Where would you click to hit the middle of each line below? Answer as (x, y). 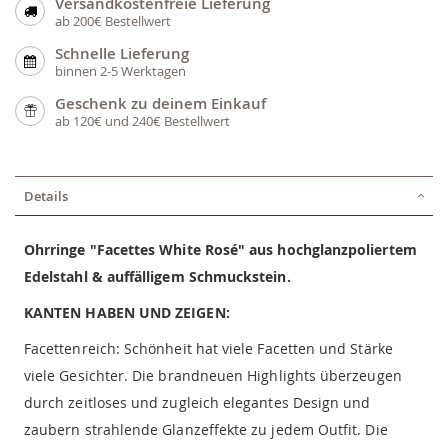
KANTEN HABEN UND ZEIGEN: (127, 313)
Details (46, 196)
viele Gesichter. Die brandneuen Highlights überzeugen (213, 376)
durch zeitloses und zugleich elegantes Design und (197, 403)
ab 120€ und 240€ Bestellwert (142, 121)
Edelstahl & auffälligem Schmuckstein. (157, 277)
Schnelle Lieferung (122, 54)
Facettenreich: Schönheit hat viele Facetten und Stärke (208, 349)
